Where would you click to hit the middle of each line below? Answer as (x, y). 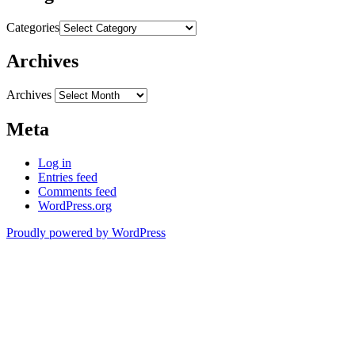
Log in (55, 163)
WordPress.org (75, 206)
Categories (33, 27)
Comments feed (77, 192)
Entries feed (68, 177)
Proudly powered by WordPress (86, 233)
